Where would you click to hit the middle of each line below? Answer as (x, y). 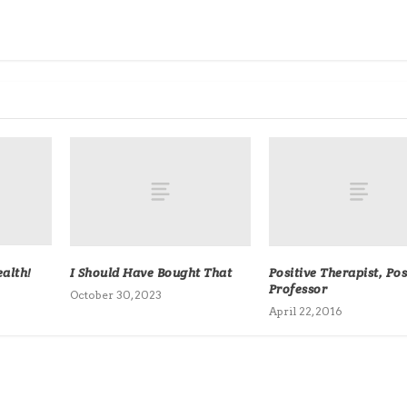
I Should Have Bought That (151, 272)
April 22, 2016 (305, 311)
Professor (298, 288)
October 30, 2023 (115, 294)
